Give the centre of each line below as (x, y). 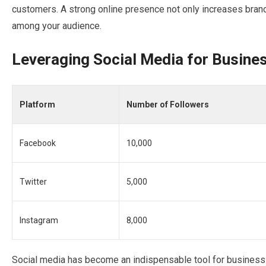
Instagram (39, 220)
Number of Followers (168, 104)
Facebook (38, 143)
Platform (37, 104)
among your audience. (57, 26)
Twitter (33, 182)
